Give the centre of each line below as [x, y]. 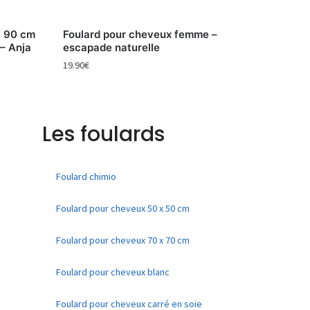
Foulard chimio [86, 176]
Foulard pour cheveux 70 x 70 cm [123, 240]
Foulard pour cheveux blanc [113, 272]
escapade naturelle [111, 47]
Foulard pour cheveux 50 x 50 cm [123, 208]
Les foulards [103, 134]
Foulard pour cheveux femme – [140, 34]
